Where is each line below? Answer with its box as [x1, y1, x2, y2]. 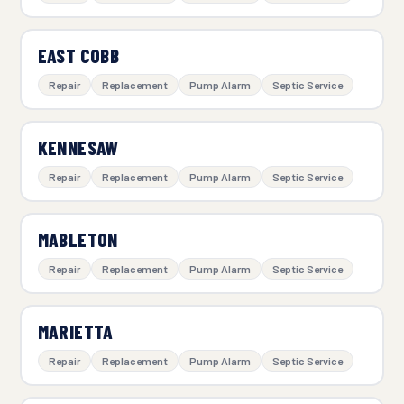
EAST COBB [37, 44, 120, 68]
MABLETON [37, 228, 118, 252]
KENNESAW [37, 136, 119, 160]
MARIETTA [37, 320, 114, 344]
